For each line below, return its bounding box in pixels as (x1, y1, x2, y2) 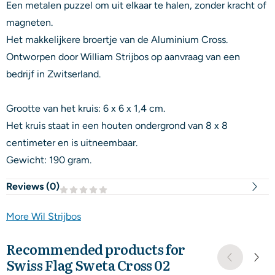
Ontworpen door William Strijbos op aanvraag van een (6, 50, 240, 63)
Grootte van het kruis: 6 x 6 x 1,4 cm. (6, 102, 165, 114)
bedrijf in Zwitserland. (6, 68, 101, 80)
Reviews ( (6, 180, 50, 192)
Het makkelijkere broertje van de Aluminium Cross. (6, 33, 228, 45)
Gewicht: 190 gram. (6, 153, 91, 166)
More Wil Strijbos (6, 210, 81, 222)
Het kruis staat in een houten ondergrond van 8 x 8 (6, 119, 228, 131)
